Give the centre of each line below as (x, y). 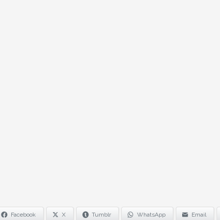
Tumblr (101, 214)
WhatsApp (151, 214)
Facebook (23, 214)
